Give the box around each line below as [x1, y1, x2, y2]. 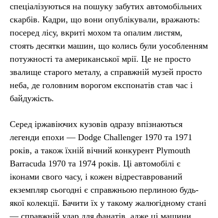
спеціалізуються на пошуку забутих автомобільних [10, 1, 202, 11]
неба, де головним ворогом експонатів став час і [10, 80, 193, 90]
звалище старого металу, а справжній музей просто [10, 67, 202, 77]
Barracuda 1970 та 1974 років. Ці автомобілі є [10, 158, 181, 168]
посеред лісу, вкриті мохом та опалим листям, [10, 27, 182, 37]
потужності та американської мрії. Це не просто [10, 54, 191, 64]
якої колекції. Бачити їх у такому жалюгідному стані [10, 198, 206, 208]
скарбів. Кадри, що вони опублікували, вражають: [10, 14, 200, 24]
